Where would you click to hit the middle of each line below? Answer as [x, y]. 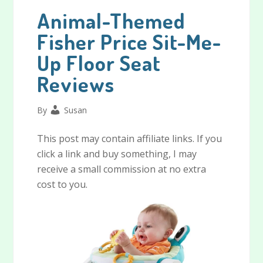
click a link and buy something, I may [117, 154]
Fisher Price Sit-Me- [129, 42]
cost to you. [63, 185]
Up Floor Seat [99, 63]
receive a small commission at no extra [122, 169]
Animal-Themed [111, 21]
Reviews [76, 84]
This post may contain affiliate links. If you [130, 139]
